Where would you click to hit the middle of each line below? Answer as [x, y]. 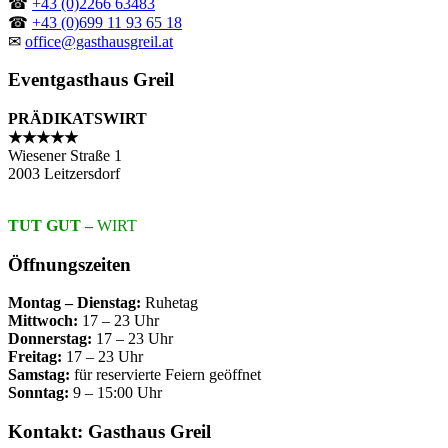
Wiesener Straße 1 [65, 155]
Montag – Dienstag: [74, 303]
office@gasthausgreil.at [99, 41]
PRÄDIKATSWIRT [77, 118]
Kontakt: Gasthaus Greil [109, 432]
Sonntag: [38, 393]
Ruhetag [169, 303]
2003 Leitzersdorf [64, 173]
